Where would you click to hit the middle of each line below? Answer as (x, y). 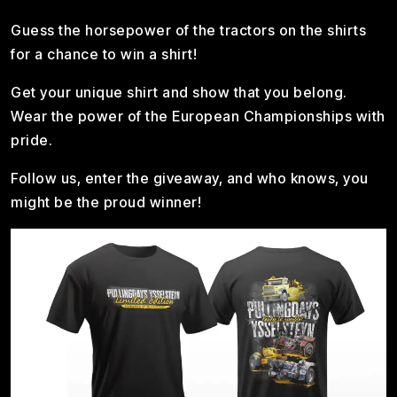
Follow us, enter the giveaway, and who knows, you (190, 178)
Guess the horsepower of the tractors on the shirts (188, 30)
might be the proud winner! (106, 202)
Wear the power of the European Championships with (198, 116)
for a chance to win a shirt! (104, 54)
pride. (31, 140)
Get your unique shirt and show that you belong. (179, 92)
